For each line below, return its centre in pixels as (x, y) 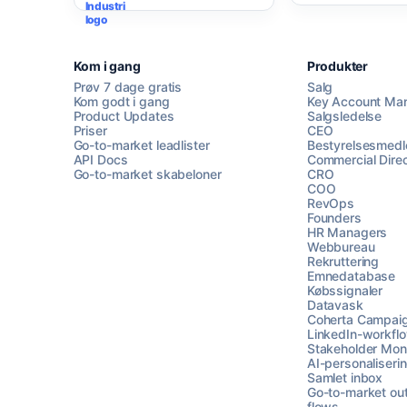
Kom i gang (107, 66)
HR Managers (347, 233)
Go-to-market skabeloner (147, 174)
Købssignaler (345, 291)
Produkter (337, 66)
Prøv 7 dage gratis (128, 87)
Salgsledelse (344, 116)
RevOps (331, 203)
